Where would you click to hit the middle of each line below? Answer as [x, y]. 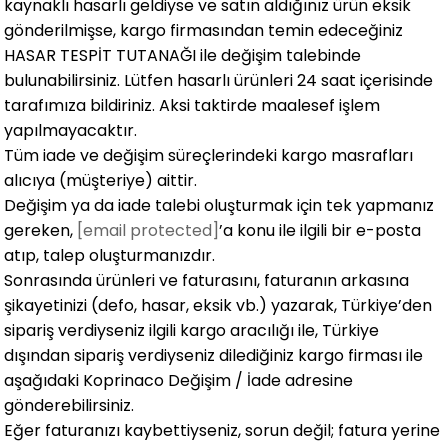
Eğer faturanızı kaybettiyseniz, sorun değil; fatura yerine [222, 430]
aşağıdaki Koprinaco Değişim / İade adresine [179, 380]
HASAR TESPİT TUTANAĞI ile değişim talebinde [183, 55]
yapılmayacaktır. [71, 130]
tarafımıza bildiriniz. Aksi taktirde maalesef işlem [192, 105]
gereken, [41, 230]
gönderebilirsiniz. [69, 405]
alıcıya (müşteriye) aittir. [101, 180]
